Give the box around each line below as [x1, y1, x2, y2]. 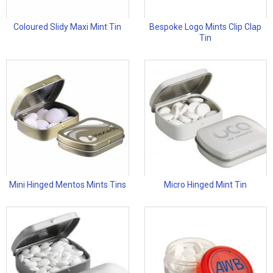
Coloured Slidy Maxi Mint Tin [13, 22, 122, 32]
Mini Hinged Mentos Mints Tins [9, 180, 126, 190]
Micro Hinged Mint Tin [164, 180, 247, 190]
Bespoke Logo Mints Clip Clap [149, 22, 262, 32]
